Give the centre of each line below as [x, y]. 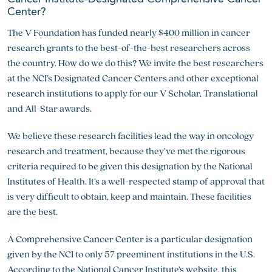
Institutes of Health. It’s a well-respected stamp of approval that [136, 181]
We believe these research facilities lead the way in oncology [131, 136]
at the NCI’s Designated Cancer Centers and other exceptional [133, 78]
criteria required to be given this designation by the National [130, 166]
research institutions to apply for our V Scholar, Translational [133, 93]
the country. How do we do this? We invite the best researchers [135, 63]
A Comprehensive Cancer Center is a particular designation [130, 239]
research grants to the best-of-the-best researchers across [129, 48]
